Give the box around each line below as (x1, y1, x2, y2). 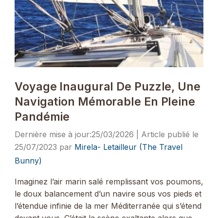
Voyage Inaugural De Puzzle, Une (15, 79, 200, 93)
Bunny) (15, 155, 42, 165)
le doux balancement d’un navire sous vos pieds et (15, 189, 201, 199)
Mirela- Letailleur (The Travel (74, 142, 182, 152)
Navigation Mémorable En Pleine (15, 94, 195, 109)
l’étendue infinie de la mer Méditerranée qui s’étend (15, 201, 201, 211)
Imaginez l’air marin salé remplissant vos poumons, (15, 177, 203, 187)
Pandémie (15, 109, 70, 124)
